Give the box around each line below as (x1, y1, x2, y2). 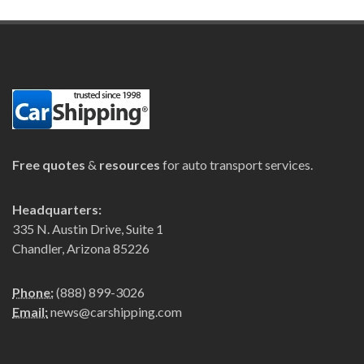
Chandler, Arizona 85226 (12, 240, 149, 256)
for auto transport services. (160, 157, 313, 172)
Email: (12, 304, 48, 319)
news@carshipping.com (50, 304, 182, 319)
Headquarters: (12, 201, 102, 217)
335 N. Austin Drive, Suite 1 (12, 221, 163, 236)
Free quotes (12, 157, 85, 172)
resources (99, 157, 160, 172)
